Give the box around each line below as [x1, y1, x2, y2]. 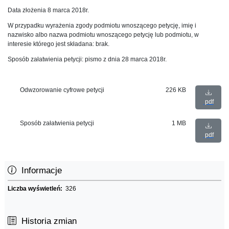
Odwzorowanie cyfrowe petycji [20, 86, 105, 94]
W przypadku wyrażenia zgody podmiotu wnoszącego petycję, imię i [8, 21, 196, 29]
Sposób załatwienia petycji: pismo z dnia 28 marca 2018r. [8, 55, 167, 63]
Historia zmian [16, 216, 77, 226]
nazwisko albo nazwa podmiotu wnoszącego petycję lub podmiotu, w [8, 31, 199, 38]
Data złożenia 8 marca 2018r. [8, 6, 89, 14]
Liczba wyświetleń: [8, 185, 65, 192]
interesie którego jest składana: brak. [8, 40, 109, 48]
